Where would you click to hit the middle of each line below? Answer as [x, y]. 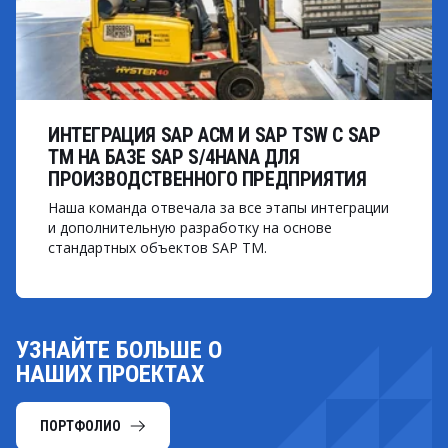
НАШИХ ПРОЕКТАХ [110, 374]
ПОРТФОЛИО [80, 426]
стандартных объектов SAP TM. [157, 247]
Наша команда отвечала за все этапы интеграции [218, 207]
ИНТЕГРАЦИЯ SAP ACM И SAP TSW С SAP [214, 135]
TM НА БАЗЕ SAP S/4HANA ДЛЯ [174, 157]
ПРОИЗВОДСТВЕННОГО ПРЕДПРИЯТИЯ [207, 179]
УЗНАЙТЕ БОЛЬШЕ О [119, 350]
